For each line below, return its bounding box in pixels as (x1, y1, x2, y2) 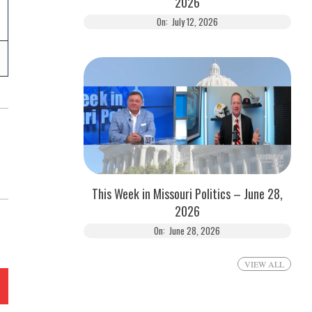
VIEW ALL (244, 258, 284, 270)
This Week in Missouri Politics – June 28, (91, 184, 283, 203)
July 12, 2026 (171, 15, 218, 29)
